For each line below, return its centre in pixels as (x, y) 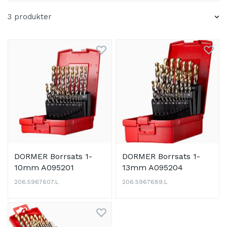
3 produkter (30, 17)
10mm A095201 (44, 167)
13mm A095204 (152, 167)
